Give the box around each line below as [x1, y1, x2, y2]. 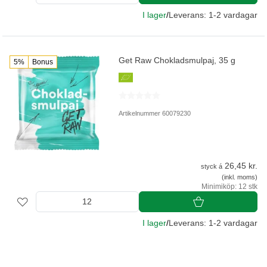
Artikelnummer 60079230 [119, 110, 191, 117]
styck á [201, 163, 222, 170]
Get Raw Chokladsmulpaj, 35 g [119, 55, 236, 66]
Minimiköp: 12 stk [201, 182, 257, 191]
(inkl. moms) [222, 173, 257, 181]
